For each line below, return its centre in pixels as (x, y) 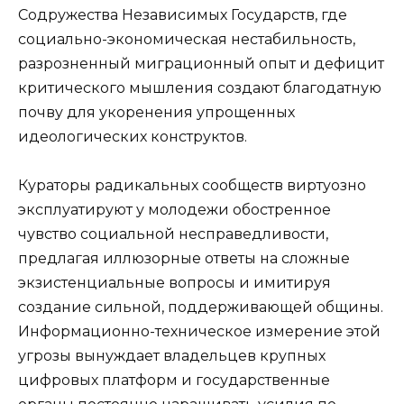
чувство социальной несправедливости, (173, 234)
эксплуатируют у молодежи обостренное (174, 209)
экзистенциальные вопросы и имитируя (174, 282)
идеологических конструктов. (133, 136)
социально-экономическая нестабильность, (187, 39)
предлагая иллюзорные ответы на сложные (184, 258)
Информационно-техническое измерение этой (199, 331)
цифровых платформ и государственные (174, 380)
